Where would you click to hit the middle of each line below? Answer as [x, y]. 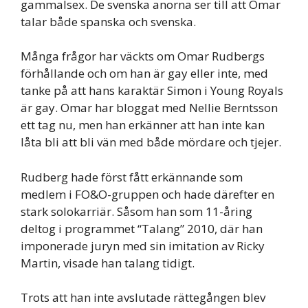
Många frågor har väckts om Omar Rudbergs [143, 56]
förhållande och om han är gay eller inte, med [144, 74]
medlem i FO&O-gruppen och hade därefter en [147, 194]
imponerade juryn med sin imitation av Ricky [143, 245]
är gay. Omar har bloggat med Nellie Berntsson [149, 108]
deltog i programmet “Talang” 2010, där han [142, 228]
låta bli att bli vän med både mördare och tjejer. [151, 142]
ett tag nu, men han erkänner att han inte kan [143, 125]
